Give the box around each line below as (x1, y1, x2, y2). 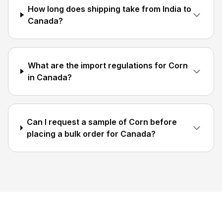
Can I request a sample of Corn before (26, 117, 177, 127)
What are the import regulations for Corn (27, 60, 188, 70)
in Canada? (27, 72, 72, 82)
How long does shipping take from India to (28, 4, 192, 14)
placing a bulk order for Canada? (26, 129, 156, 139)
